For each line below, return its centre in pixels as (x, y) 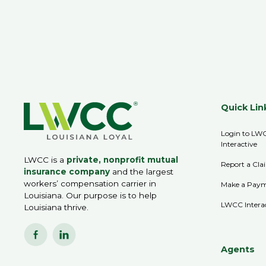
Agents (238, 249)
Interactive (239, 144)
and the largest (142, 172)
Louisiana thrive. (56, 208)
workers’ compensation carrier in (90, 184)
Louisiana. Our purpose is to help (90, 196)
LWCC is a (45, 160)
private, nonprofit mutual (122, 160)
